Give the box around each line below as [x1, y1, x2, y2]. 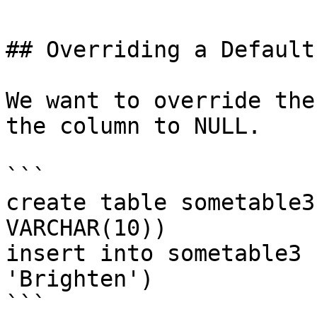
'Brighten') [6, 266, 154, 292]
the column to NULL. [6, 113, 261, 139]
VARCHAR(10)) [6, 215, 167, 241]
